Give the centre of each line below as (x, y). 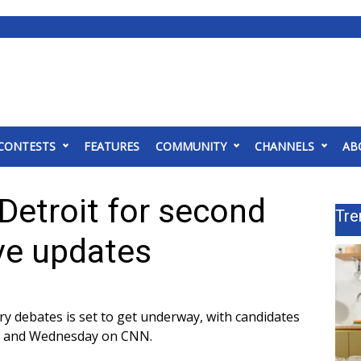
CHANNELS (284, 146)
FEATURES (112, 146)
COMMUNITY (191, 146)
